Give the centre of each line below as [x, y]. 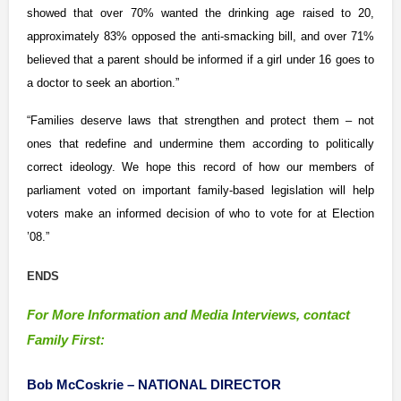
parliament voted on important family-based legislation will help [200, 191]
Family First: [66, 341]
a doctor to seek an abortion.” [103, 83]
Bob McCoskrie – [82, 384]
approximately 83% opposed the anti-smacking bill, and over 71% [200, 37]
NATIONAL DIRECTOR [209, 384]
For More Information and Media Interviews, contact [188, 316]
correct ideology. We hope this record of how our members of [200, 167]
